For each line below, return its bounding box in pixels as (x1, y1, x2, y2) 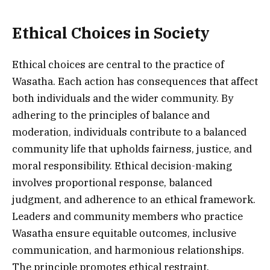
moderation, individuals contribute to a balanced (12, 125, 246, 139)
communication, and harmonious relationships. (12, 243, 244, 257)
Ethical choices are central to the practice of (12, 57, 224, 71)
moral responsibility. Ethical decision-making (12, 159, 232, 172)
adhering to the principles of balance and (12, 108, 210, 122)
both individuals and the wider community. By (12, 91, 233, 105)
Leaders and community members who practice (12, 209, 243, 223)
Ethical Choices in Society (12, 22, 210, 43)
